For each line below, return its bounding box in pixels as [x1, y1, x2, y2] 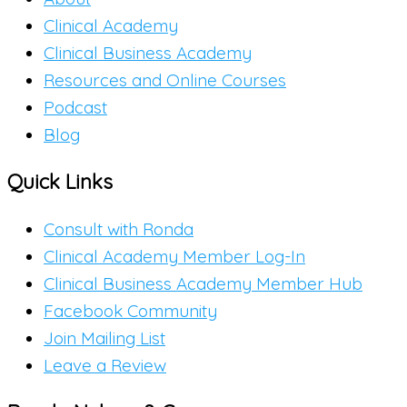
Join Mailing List [44, 327, 165, 350]
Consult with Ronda [44, 218, 194, 241]
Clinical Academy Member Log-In [44, 245, 305, 268]
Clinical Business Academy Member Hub [44, 273, 362, 295]
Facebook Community [44, 300, 217, 323]
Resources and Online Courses [44, 68, 286, 91]
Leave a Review [44, 354, 166, 377]
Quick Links [7, 168, 113, 194]
